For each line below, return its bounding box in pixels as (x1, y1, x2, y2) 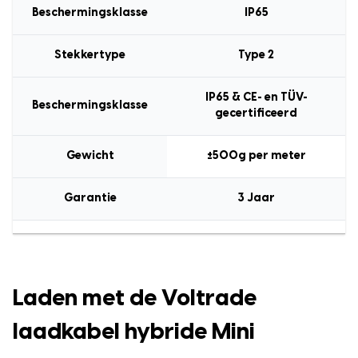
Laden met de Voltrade (13, 287, 257, 311)
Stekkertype (54, 49, 125, 62)
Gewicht (66, 149, 114, 162)
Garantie (63, 192, 117, 205)
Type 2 (238, 49, 274, 62)
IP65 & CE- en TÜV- (205, 91, 308, 104)
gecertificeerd (215, 107, 297, 120)
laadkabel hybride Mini (13, 320, 255, 344)
